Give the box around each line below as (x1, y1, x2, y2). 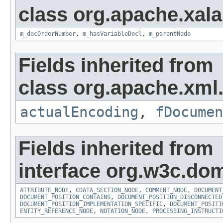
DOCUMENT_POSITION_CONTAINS (20, 193, 111, 201)
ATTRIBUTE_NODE (20, 186, 69, 194)
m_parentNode (149, 30, 191, 37)
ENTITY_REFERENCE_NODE (20, 207, 93, 215)
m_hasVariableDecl (83, 30, 142, 37)
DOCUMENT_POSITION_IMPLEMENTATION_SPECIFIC (20, 200, 163, 208)
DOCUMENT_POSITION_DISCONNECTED (117, 193, 222, 201)
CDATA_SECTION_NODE (76, 186, 138, 194)
